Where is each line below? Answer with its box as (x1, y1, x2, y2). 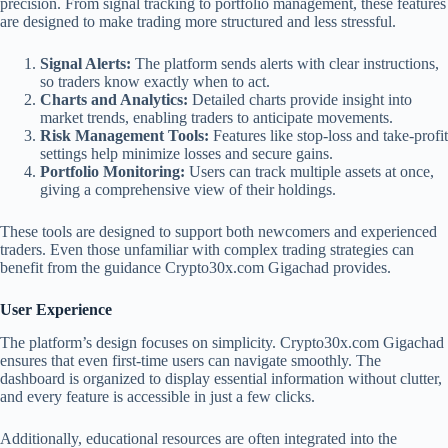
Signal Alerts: (40, 55, 131, 73)
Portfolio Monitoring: (40, 163, 185, 181)
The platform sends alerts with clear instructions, (131, 55, 439, 73)
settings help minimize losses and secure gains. (40, 145, 333, 163)
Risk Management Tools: (40, 127, 209, 145)
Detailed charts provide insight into (188, 91, 412, 109)
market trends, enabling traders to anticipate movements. (40, 109, 393, 127)
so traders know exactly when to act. (40, 73, 270, 91)
